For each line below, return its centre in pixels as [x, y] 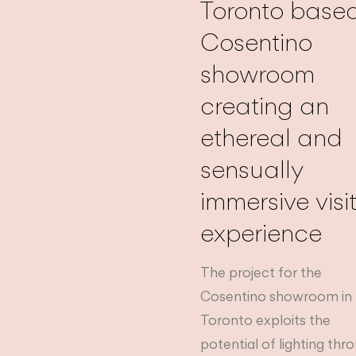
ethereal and [272, 137]
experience [261, 232]
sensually [252, 168]
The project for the [261, 272]
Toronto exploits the [266, 319]
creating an [265, 105]
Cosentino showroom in [277, 296]
